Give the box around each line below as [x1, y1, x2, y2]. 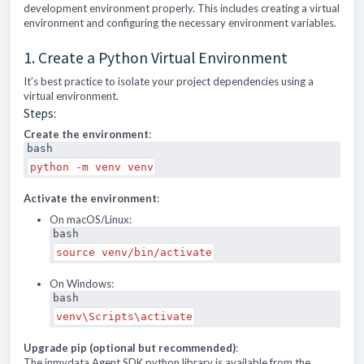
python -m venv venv [29, 161, 154, 173]
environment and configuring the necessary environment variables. [24, 16, 336, 29]
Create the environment [24, 128, 149, 141]
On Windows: [50, 277, 114, 290]
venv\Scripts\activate [55, 310, 193, 323]
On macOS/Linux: [50, 213, 132, 226]
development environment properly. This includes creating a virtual [24, 2, 340, 15]
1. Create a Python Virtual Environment [24, 48, 288, 67]
